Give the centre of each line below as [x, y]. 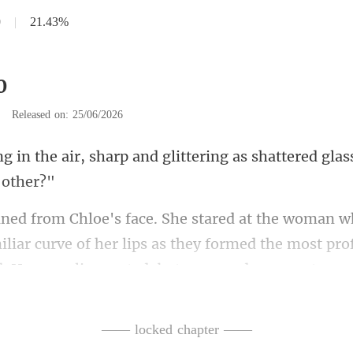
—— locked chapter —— [176, 329]
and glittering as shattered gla [236, 156]
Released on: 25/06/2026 [67, 115]
